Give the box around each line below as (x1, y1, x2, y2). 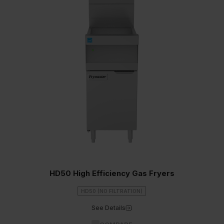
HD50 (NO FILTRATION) (81, 188, 143, 194)
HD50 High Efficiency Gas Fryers (49, 168, 174, 178)
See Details (91, 204, 126, 211)
